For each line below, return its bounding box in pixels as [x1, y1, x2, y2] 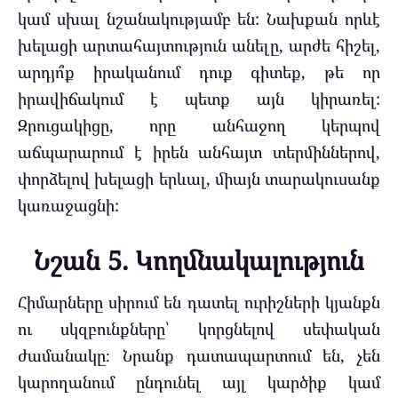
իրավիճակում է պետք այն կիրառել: [18, 88, 380, 110]
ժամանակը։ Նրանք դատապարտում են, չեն [18, 345, 380, 367]
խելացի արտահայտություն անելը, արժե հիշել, [18, 35, 380, 57]
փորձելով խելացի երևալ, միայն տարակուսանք [18, 168, 380, 190]
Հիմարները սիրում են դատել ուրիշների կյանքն [18, 291, 380, 314]
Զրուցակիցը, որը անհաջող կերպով [18, 115, 380, 137]
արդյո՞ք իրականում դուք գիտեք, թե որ [18, 61, 380, 84]
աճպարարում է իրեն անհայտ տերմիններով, [18, 141, 380, 163]
